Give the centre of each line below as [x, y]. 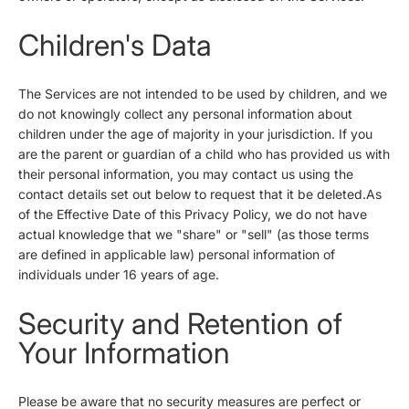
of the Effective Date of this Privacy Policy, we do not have [193, 215]
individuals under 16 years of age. [119, 275]
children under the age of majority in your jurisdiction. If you [195, 134]
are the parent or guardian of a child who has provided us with [204, 154]
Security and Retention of [180, 323]
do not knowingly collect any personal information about [185, 114]
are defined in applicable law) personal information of [177, 255]
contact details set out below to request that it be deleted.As [200, 194]
